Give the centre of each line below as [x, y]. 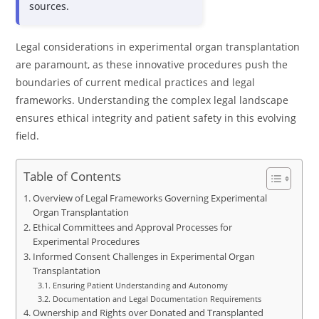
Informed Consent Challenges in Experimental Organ [143, 257]
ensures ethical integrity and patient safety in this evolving [156, 118]
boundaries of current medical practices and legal [136, 82]
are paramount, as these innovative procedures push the [152, 64]
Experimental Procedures [86, 242]
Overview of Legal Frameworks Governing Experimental [150, 198]
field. [28, 136]
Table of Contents [73, 177]
